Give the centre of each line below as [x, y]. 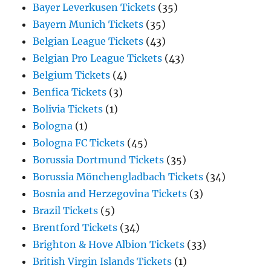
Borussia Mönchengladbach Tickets [118, 177]
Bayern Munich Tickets [88, 24]
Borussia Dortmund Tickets [99, 160]
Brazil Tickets [66, 211]
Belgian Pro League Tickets [98, 58]
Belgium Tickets [72, 75]
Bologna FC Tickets [79, 143]
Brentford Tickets [75, 228]
